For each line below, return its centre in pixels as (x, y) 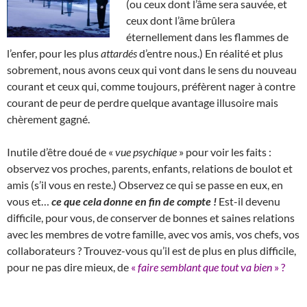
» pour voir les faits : (225, 151)
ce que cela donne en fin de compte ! (135, 201)
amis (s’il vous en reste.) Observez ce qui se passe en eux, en (145, 184)
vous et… (29, 201)
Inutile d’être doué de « (60, 151)
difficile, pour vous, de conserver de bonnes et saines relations (151, 217)
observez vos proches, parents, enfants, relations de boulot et (150, 168)
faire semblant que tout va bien (204, 267)
